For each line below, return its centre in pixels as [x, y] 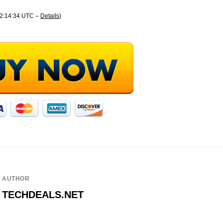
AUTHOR [16, 179]
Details [50, 16]
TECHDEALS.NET [43, 195]
